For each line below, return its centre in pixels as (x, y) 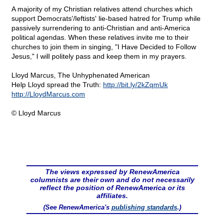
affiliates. (112, 196)
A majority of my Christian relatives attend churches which (102, 9)
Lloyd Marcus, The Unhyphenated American (81, 75)
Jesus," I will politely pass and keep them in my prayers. (99, 56)
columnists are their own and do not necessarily (112, 180)
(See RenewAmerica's (77, 208)
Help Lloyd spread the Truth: (57, 85)
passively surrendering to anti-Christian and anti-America (101, 28)
